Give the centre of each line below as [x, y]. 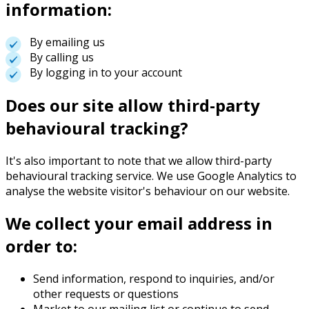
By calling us [62, 57]
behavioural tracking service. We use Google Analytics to [151, 176]
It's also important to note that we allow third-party [139, 160]
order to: [41, 246]
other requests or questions [106, 294]
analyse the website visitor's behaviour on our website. [148, 191]
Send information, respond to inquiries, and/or [154, 279]
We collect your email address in [139, 223]
